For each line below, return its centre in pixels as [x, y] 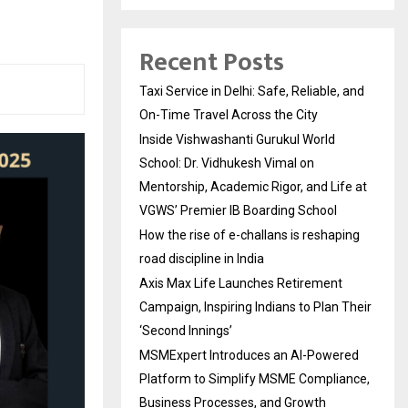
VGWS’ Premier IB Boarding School [238, 211]
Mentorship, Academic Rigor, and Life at [253, 187]
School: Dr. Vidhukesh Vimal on [227, 163]
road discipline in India [202, 259]
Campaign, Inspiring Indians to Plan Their [255, 307]
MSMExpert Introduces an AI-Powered [249, 356]
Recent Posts [212, 63]
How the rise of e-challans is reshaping [250, 235]
